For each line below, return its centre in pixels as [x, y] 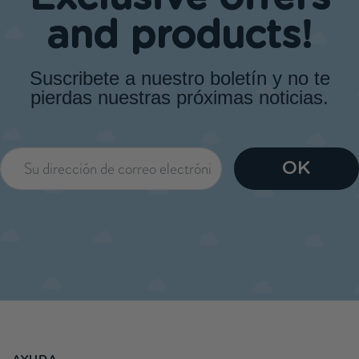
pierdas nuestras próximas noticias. [179, 98]
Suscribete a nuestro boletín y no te [179, 79]
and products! [179, 37]
